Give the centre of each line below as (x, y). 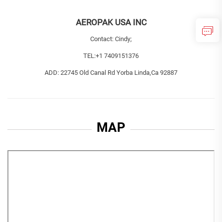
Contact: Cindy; (111, 39)
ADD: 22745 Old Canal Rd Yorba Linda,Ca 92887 (111, 73)
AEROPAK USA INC (111, 23)
